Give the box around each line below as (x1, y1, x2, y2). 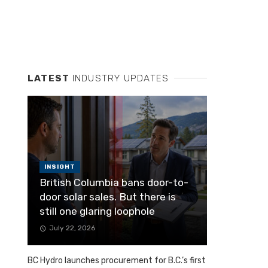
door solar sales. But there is (39, 191, 176, 203)
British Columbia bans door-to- (39, 176, 188, 189)
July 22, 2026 (48, 224, 95, 233)
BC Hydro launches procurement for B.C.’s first (28, 255, 206, 266)
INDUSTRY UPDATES (72, 73, 169, 84)
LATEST (28, 73, 72, 84)
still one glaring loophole (39, 205, 155, 218)
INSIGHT (44, 163, 75, 171)
